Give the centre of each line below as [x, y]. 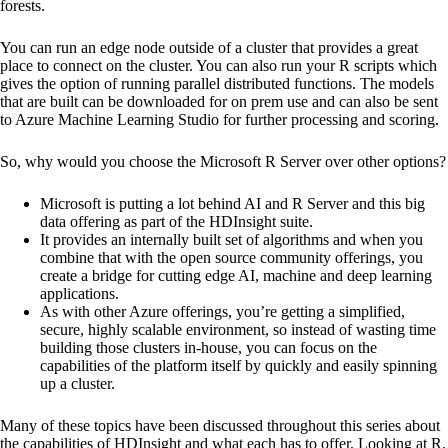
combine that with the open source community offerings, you [231, 257]
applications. [79, 293]
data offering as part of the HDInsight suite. [176, 221]
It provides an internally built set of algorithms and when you [231, 239]
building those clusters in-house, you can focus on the [208, 347]
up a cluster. [77, 383]
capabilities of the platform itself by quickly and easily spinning [238, 365]
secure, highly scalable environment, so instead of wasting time [238, 329]
